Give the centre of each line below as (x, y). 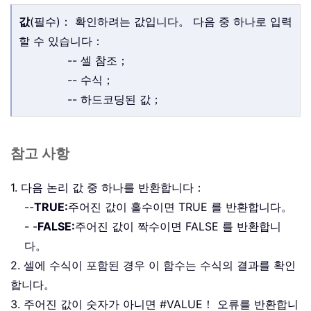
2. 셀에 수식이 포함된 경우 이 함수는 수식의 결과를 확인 (153, 265)
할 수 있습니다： (61, 41)
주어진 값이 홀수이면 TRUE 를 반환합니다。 (180, 207)
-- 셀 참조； (98, 60)
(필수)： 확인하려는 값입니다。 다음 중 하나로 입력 (161, 21)
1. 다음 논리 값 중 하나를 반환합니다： (108, 187)
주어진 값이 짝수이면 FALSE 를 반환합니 (178, 226)
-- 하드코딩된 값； (115, 99)
